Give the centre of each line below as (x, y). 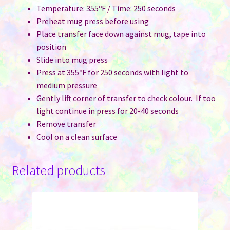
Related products (58, 171)
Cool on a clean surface (76, 136)
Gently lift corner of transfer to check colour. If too (126, 98)
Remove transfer (66, 123)
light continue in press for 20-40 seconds (107, 111)
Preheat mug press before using (92, 21)
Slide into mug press (72, 59)
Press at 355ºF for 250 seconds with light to (112, 72)
